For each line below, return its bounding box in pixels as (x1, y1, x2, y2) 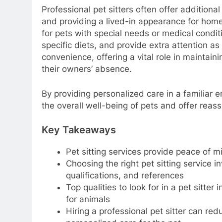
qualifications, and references (65, 170, 184, 181)
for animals (65, 194, 110, 205)
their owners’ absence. (42, 64, 132, 74)
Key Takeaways (42, 124, 116, 136)
